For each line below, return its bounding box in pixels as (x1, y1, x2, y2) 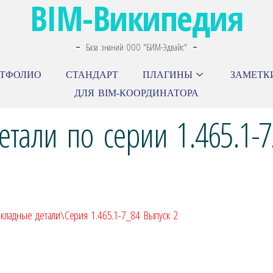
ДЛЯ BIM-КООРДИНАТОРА (74, 87, 199, 98)
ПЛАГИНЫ (143, 69, 193, 80)
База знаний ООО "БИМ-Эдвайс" (85, 41, 188, 53)
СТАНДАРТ (66, 69, 119, 80)
